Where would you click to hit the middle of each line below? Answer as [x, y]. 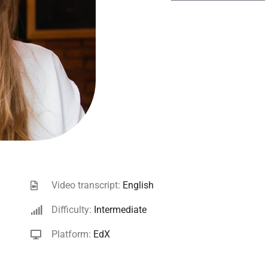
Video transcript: [87, 185]
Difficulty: [73, 210]
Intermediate [121, 210]
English [138, 185]
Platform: [73, 234]
